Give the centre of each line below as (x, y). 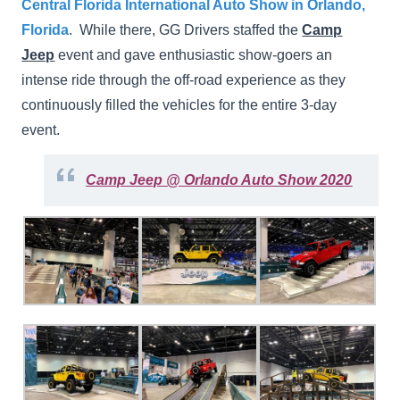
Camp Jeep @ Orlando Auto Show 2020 (219, 179)
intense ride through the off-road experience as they (184, 79)
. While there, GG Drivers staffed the (186, 29)
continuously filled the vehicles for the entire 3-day (179, 104)
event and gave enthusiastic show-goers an (196, 54)
